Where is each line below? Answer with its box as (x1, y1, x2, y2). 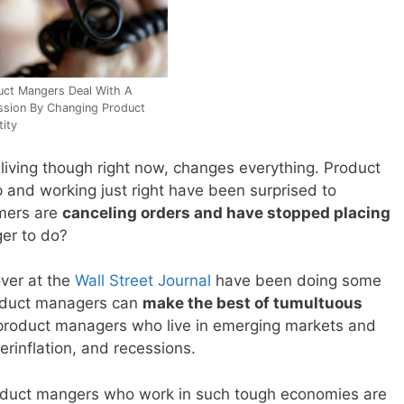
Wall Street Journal (75, 271, 211, 290)
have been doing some (211, 271, 381, 290)
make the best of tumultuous (142, 294, 363, 313)
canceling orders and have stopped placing (62, 203, 390, 222)
